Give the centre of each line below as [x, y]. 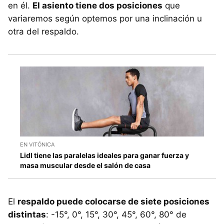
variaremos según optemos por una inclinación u [105, 18]
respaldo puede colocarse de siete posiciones [113, 202]
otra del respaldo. [43, 31]
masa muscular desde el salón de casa [85, 165]
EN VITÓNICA [37, 145]
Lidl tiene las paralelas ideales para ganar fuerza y [104, 155]
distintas [27, 215]
